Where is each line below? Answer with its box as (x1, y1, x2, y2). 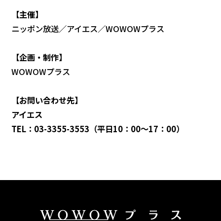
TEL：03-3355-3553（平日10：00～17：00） (11, 122, 184, 135)
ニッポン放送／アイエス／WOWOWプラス (11, 22, 165, 35)
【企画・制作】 (11, 51, 67, 63)
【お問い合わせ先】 (11, 94, 83, 106)
